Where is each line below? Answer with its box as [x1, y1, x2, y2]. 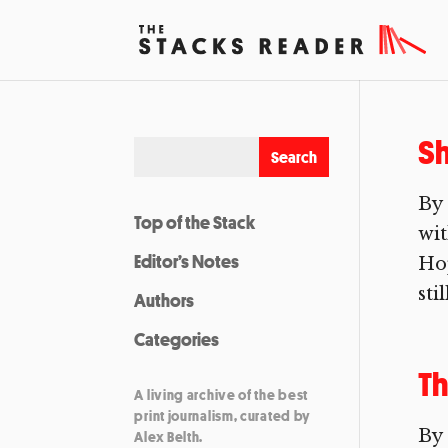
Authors [134, 288, 195, 312]
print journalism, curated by [134, 406, 312, 425]
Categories [134, 327, 220, 351]
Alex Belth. [134, 427, 204, 446]
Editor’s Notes [134, 249, 240, 273]
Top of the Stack [134, 210, 256, 234]
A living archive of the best [134, 385, 309, 404]
